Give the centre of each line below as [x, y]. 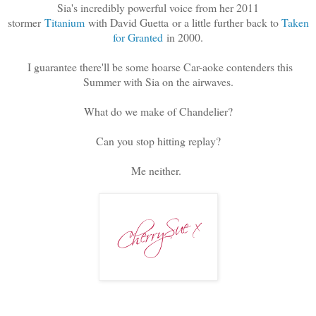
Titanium [64, 23]
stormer [26, 23]
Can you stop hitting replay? [158, 141]
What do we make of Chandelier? [158, 111]
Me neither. [158, 171]
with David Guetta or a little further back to [183, 23]
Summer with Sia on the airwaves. [158, 82]
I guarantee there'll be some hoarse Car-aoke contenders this [158, 67]
